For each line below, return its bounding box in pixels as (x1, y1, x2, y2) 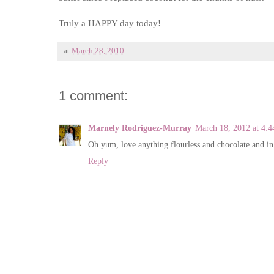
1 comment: (59, 87, 128, 103)
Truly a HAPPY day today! (59, 17, 161, 28)
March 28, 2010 (72, 46, 124, 55)
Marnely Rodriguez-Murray (88, 123, 191, 133)
